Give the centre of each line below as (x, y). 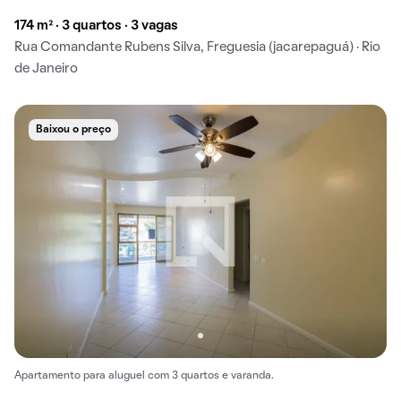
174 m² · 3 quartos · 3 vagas (96, 26)
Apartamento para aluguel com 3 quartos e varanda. (144, 376)
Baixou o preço (73, 130)
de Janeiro (46, 69)
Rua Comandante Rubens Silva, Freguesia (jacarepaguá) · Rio (197, 48)
